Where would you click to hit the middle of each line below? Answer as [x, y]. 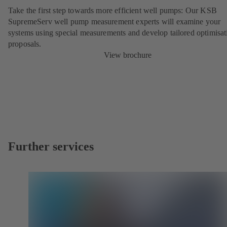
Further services [51, 147]
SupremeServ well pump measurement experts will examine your [115, 22]
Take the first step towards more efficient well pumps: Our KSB [112, 11]
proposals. [25, 44]
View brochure [128, 55]
